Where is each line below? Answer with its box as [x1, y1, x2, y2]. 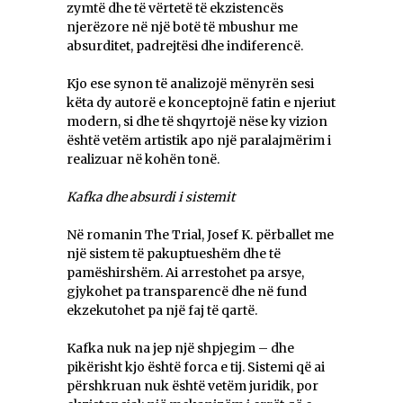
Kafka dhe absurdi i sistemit [67, 189, 235, 206]
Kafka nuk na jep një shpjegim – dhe [67, 340, 294, 357]
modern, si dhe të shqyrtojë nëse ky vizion [67, 113, 327, 130]
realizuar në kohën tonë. [67, 151, 219, 168]
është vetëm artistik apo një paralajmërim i [67, 132, 331, 149]
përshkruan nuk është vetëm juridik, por [67, 378, 318, 395]
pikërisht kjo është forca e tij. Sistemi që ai [67, 359, 325, 376]
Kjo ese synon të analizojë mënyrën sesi [67, 76, 314, 93]
